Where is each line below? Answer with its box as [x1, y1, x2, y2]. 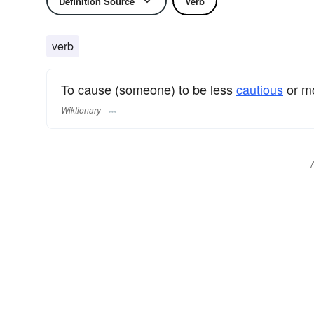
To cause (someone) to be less [61, 80, 236, 98]
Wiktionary [61, 104, 101, 116]
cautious [236, 80, 283, 98]
